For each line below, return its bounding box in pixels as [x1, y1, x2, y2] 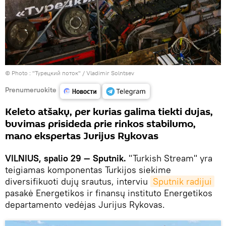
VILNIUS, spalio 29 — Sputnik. [5, 152, 126, 164]
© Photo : [5, 69, 32, 77]
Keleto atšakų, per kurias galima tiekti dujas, [5, 104, 213, 119]
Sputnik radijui [153, 175, 212, 187]
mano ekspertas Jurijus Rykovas [5, 129, 158, 143]
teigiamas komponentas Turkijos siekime [5, 163, 171, 176]
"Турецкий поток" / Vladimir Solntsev [32, 69, 134, 77]
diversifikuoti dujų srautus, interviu [5, 175, 150, 187]
